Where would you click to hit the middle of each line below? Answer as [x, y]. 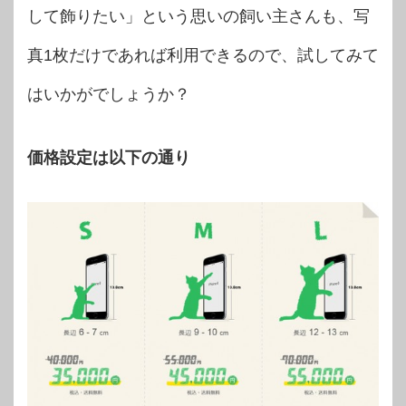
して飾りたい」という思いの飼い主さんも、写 [198, 17]
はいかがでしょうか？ [109, 95]
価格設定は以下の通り [109, 158]
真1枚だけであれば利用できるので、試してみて [203, 56]
